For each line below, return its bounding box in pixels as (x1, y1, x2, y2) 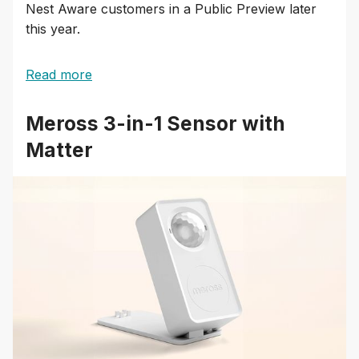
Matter (26, 138, 93, 163)
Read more (26, 67, 92, 83)
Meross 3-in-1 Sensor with (26, 111, 285, 136)
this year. (26, 21, 80, 38)
